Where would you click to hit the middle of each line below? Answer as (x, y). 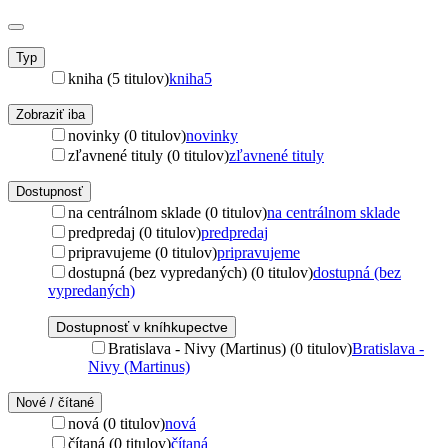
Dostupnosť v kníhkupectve (142, 326)
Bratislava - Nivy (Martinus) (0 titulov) (230, 348)
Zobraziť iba (50, 114)
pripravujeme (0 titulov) (142, 252)
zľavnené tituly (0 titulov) (148, 155)
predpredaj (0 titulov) (134, 232)
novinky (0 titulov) (127, 135)
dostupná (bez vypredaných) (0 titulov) (190, 272)
